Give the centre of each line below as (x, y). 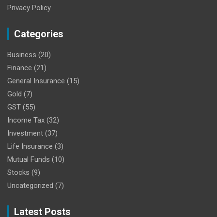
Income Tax (26, 120)
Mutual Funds (29, 159)
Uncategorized (30, 185)
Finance (20, 68)
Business (22, 54)
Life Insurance (30, 146)
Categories (39, 34)
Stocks (18, 172)
